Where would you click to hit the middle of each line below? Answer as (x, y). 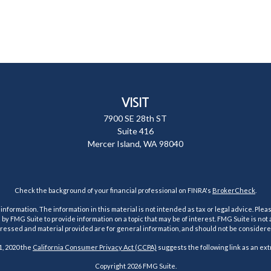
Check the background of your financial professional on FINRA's (113, 190)
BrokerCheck (234, 190)
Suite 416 (135, 131)
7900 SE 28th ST (135, 118)
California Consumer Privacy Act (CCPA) (95, 247)
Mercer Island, (114, 144)
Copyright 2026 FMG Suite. (135, 266)
